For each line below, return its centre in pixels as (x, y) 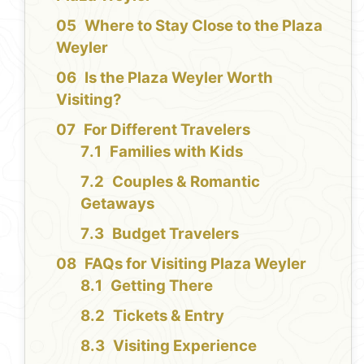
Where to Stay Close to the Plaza (204, 26)
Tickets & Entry (169, 316)
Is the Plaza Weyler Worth (179, 78)
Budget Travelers (176, 234)
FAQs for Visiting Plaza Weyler (196, 264)
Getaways (118, 204)
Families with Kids (177, 152)
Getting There (162, 286)
